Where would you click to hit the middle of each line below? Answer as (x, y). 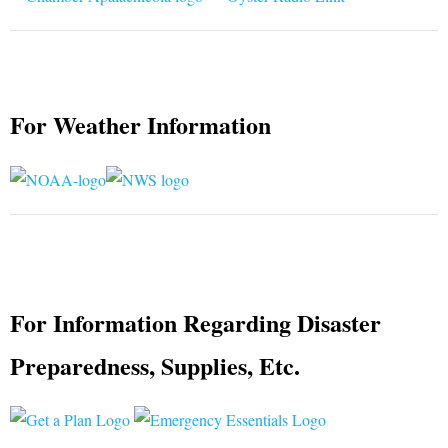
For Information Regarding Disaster (195, 322)
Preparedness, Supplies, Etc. (155, 365)
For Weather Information (148, 125)
